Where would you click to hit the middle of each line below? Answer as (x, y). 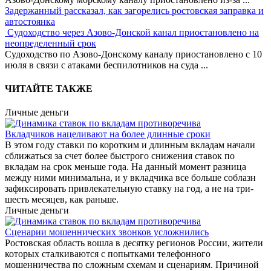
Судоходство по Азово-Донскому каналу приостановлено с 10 (133, 54)
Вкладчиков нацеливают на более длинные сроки (108, 134)
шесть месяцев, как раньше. (62, 200)
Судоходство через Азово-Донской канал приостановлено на (133, 32)
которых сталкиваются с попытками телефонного (108, 254)
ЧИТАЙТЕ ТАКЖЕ (49, 89)
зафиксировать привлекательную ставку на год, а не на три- (129, 189)
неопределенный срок (51, 43)
